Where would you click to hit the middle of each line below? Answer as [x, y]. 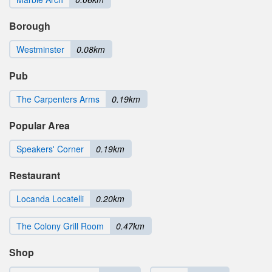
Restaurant [35, 175]
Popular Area [39, 126]
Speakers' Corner [50, 149]
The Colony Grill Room [60, 226]
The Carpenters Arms [58, 99]
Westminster [40, 49]
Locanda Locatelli [50, 199]
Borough [30, 26]
